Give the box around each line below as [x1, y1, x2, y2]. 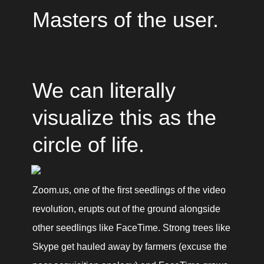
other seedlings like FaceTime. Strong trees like [32, 223, 230, 233]
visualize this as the [32, 105, 216, 130]
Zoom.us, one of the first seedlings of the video [32, 185, 226, 195]
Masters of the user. [32, 8, 219, 32]
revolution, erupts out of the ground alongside [32, 204, 220, 214]
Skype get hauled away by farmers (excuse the [32, 242, 227, 252]
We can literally [32, 78, 176, 103]
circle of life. [32, 133, 144, 157]
